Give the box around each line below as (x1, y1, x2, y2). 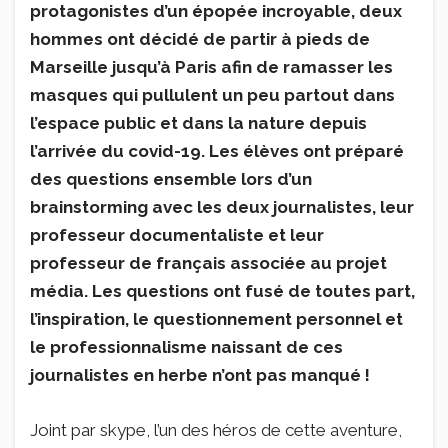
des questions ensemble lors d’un (30, 168, 312, 189)
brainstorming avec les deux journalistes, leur (30, 196, 414, 217)
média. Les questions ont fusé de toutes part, (30, 280, 415, 301)
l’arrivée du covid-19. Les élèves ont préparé (30, 140, 404, 161)
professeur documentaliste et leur (30, 224, 324, 245)
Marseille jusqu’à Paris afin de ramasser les (30, 56, 393, 77)
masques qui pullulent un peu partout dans (30, 84, 395, 105)
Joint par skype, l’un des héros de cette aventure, (30, 419, 402, 440)
